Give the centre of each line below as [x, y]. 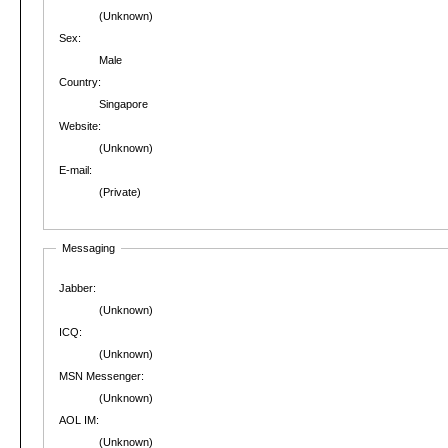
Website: [80, 126]
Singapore [123, 104]
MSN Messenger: [101, 376]
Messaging [88, 248]
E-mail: [75, 170]
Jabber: [77, 288]
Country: [80, 82]
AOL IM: [79, 420]
